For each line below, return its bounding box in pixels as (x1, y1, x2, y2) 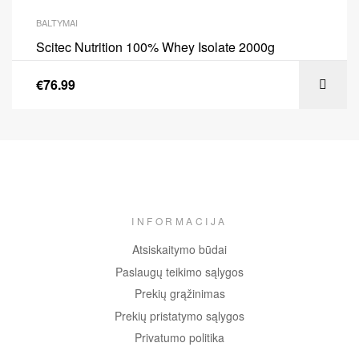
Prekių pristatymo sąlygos (115, 307, 244, 324)
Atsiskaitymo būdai (132, 241, 227, 258)
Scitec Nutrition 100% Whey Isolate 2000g (36, 37, 275, 56)
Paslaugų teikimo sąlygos (115, 263, 244, 280)
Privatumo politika (135, 329, 224, 346)
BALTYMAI (36, 15, 78, 29)
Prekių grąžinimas (134, 285, 225, 302)
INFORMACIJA (131, 214, 228, 228)
